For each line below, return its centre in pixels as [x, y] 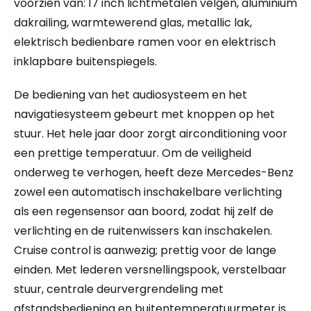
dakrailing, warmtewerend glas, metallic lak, [133, 23]
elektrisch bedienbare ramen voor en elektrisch [145, 42]
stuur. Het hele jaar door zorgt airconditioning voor [151, 134]
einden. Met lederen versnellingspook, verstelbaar [150, 270]
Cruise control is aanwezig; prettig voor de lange [145, 251]
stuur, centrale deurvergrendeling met [119, 289]
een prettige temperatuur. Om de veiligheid [133, 153]
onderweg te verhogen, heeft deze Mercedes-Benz [154, 173]
